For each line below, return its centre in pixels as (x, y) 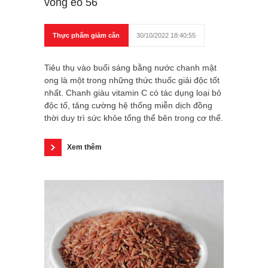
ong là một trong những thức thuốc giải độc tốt (132, 80)
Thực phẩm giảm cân (86, 36)
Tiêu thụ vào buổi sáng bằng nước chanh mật (130, 68)
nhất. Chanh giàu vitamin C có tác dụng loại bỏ (133, 93)
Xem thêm (84, 147)
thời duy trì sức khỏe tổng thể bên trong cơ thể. (134, 118)
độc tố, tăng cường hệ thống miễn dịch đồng (128, 106)
